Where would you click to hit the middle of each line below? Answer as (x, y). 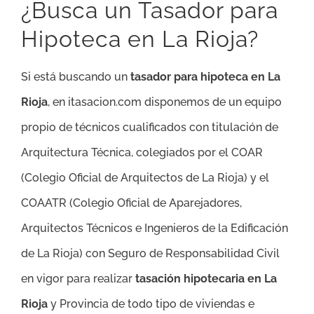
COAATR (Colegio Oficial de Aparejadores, (131, 203)
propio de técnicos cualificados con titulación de (150, 128)
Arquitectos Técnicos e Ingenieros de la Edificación (155, 228)
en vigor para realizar (78, 279)
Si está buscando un (76, 77)
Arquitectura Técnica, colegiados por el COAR (142, 153)
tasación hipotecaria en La (206, 279)
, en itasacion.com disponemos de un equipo (165, 102)
